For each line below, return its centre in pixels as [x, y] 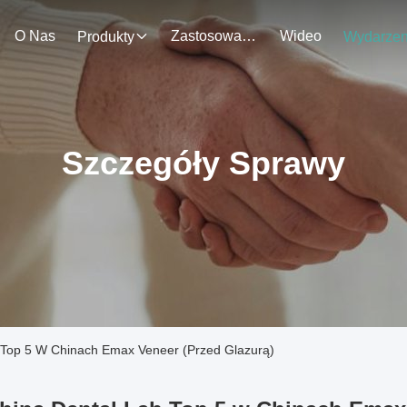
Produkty [106, 37]
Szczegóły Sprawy [203, 163]
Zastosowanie [249, 36]
